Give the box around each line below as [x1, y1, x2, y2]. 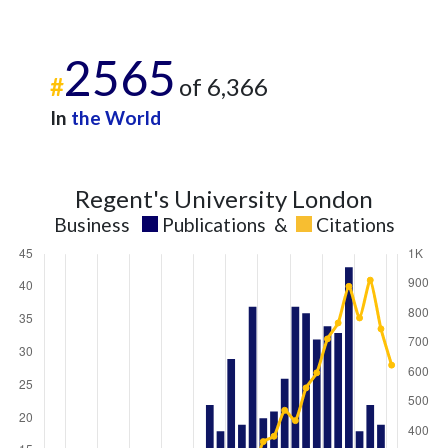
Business [53, 213, 130, 236]
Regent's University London [75, 184, 373, 213]
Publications [161, 213, 266, 236]
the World [71, 106, 161, 129]
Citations [315, 213, 395, 236]
